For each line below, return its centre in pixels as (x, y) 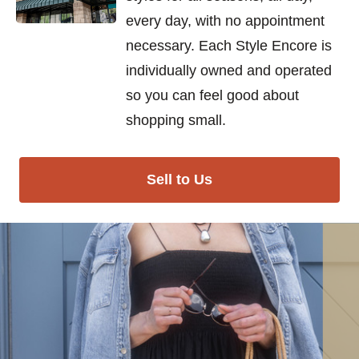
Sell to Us (179, 180)
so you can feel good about (212, 96)
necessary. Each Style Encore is (229, 46)
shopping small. (176, 121)
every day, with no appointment (225, 21)
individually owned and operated (229, 71)
